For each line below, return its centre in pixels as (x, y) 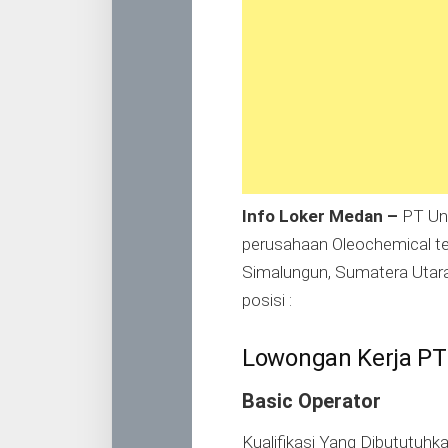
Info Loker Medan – (320, 216)
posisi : (267, 300)
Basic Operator (311, 401)
